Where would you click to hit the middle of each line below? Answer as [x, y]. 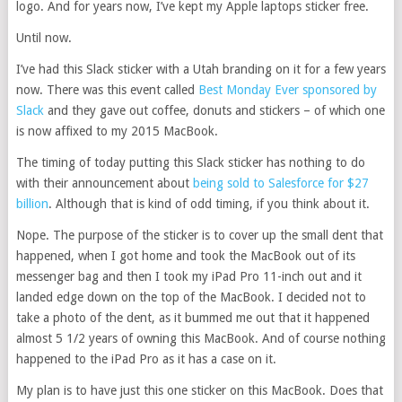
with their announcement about [104, 184]
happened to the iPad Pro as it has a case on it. [146, 359]
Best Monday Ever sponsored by [287, 90]
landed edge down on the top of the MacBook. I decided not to [191, 297]
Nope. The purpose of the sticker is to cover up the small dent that [199, 236]
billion [32, 204]
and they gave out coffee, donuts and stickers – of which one [214, 111]
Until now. [44, 38]
